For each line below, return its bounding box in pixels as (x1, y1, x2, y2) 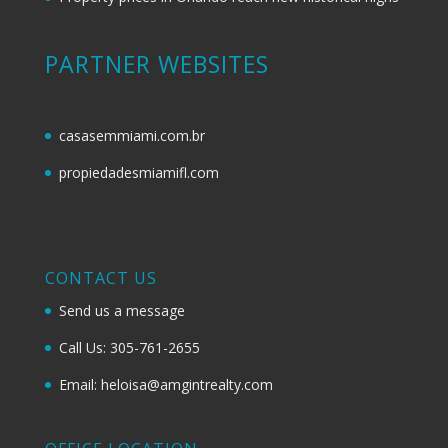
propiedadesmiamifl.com (58, 162, 219, 182)
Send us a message (58, 300, 185, 320)
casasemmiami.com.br (58, 125, 205, 145)
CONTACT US (44, 266, 157, 289)
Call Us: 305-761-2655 (58, 337, 200, 357)
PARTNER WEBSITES (44, 48, 269, 81)
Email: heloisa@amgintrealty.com (58, 374, 273, 394)
